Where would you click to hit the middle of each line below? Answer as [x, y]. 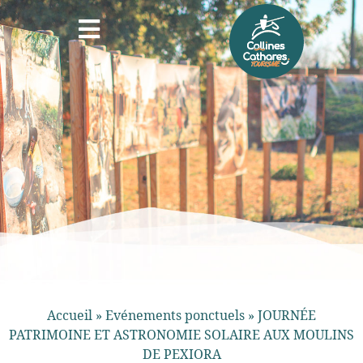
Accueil [70, 315]
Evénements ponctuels [175, 315]
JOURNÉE [287, 315]
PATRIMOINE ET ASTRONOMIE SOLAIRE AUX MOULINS [181, 335]
